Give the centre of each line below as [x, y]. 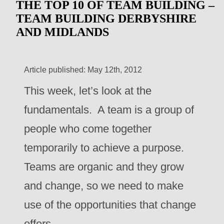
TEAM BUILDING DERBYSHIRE [106, 18]
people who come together [88, 129]
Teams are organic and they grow [104, 167]
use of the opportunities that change [110, 205]
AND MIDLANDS [62, 32]
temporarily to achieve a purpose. [105, 148]
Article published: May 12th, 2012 [83, 70]
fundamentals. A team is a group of [109, 110]
